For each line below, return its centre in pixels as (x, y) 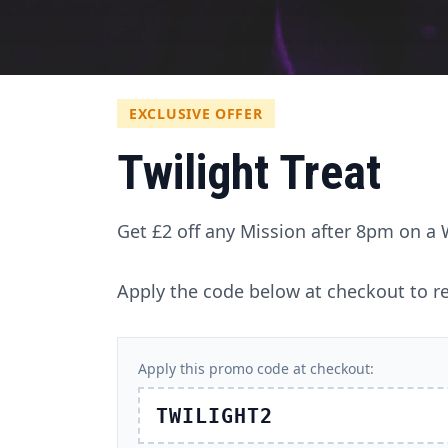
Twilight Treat (249, 173)
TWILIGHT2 (214, 415)
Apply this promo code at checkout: (256, 369)
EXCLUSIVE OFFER (196, 114)
